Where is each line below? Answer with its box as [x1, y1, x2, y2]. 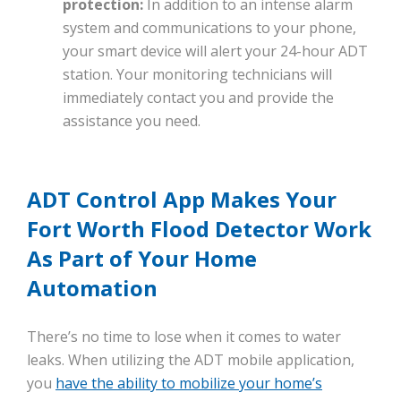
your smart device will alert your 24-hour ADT [63, 41, 368, 62]
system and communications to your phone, [63, 18, 356, 38]
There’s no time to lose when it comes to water [27, 327, 341, 347]
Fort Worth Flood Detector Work [27, 214, 371, 244]
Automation [27, 273, 158, 303]
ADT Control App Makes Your [27, 184, 337, 215]
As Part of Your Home [27, 243, 257, 274]
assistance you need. [63, 111, 200, 132]
